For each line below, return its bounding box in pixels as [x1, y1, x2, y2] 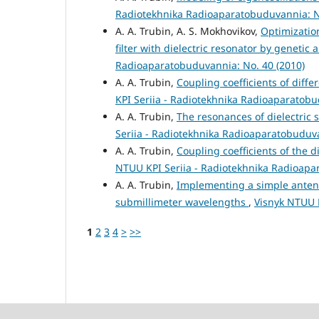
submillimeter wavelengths [115, 194, 249, 209]
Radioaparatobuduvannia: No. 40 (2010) [115, 58, 305, 72]
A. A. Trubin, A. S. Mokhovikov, [115, 23, 261, 38]
